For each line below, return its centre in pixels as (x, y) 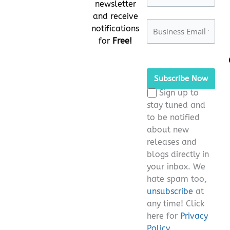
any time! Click (176, 204)
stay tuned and (176, 105)
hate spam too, (177, 179)
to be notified (173, 118)
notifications (115, 28)
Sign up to (179, 93)
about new (168, 130)
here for (164, 216)
